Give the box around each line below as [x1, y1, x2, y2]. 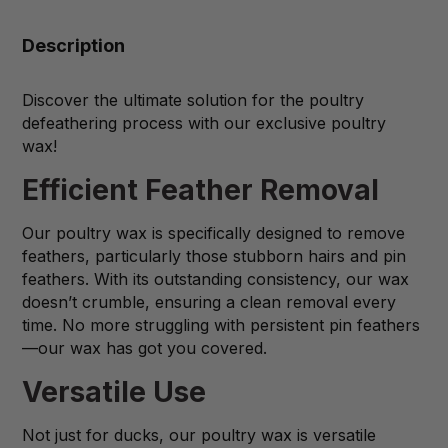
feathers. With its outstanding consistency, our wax [22, 269, 409, 290]
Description [22, 35, 125, 57]
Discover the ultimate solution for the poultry [22, 90, 364, 111]
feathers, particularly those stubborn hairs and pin [22, 246, 406, 267]
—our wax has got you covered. [22, 338, 267, 359]
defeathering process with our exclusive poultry [22, 113, 386, 134]
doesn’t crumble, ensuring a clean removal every [22, 292, 396, 313]
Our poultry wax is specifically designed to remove [22, 223, 405, 244]
